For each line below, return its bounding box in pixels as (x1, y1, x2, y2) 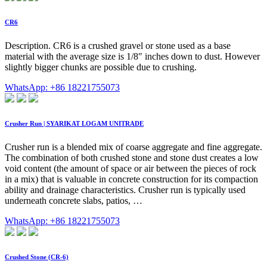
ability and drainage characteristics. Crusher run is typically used (5, 184, 246, 195)
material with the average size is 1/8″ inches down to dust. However (5, 51, 260, 61)
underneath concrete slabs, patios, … (5, 195, 142, 206)
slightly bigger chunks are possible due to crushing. (5, 61, 197, 72)
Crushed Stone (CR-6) (5, 253, 69, 260)
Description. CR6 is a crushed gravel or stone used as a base (5, 40, 231, 51)
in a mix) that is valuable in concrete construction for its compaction (5, 173, 258, 184)
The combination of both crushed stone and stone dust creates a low (5, 152, 259, 163)
